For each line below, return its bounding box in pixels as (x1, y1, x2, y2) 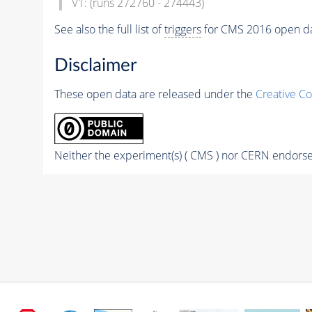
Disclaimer (54, 56, 136, 75)
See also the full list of (54, 21, 164, 37)
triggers (164, 21, 201, 37)
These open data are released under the (54, 86, 256, 102)
